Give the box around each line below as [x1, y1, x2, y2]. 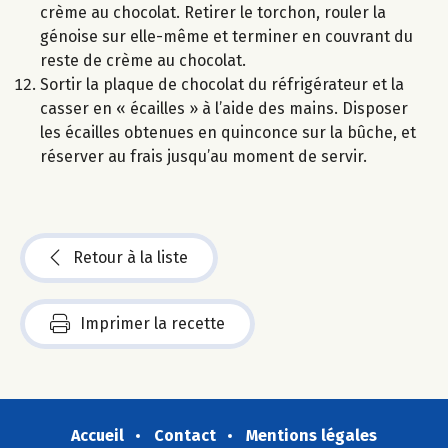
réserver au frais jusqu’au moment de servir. [40, 147, 367, 167]
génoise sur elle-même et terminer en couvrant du [40, 27, 413, 47]
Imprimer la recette [80, 314, 225, 334]
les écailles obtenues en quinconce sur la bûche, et [40, 123, 416, 143]
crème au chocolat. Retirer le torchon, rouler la [40, 3, 386, 23]
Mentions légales [246, 426, 377, 446]
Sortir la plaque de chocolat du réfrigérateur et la [40, 75, 404, 95]
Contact [154, 426, 216, 446]
